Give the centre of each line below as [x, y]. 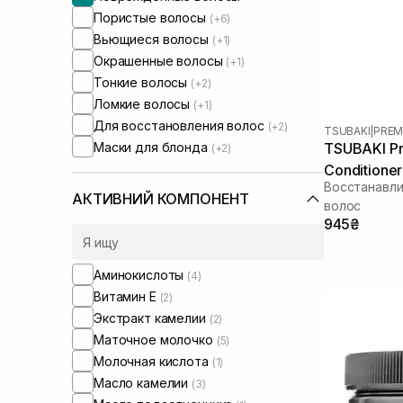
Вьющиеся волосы [153, 39]
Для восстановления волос [181, 125]
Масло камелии [143, 382]
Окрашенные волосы [160, 60]
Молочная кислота [153, 361]
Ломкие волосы [144, 103]
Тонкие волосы [143, 82]
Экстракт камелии [152, 318]
